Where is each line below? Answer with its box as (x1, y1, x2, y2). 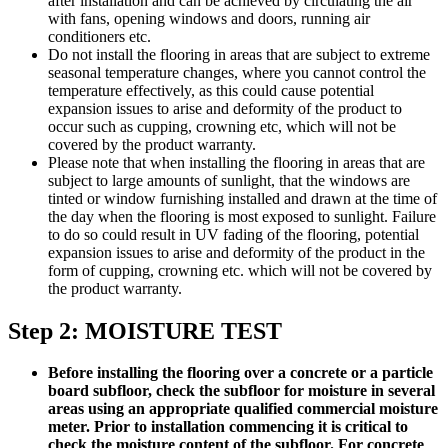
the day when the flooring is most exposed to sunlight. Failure (48, 207, 436, 225)
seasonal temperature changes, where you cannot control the (48, 63, 426, 81)
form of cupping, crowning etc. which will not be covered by (48, 261, 432, 279)
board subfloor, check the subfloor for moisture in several (48, 382, 435, 400)
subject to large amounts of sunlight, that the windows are (48, 171, 410, 189)
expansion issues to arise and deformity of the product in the (48, 243, 425, 261)
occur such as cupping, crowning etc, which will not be (48, 117, 396, 135)
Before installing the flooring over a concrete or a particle (48, 364, 433, 382)
